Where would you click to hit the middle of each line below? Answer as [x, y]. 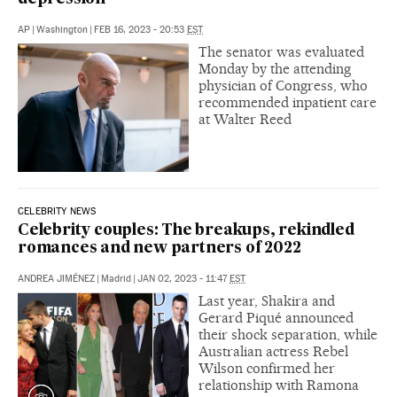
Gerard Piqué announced [276, 318]
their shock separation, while [288, 335]
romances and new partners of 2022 [160, 249]
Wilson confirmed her [267, 368]
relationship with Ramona [279, 385]
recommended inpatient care [288, 103]
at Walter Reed [245, 120]
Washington [62, 30]
